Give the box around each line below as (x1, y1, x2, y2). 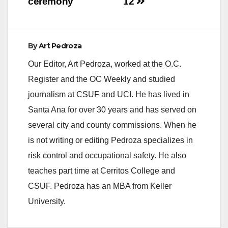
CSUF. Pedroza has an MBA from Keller (28, 181, 172, 190)
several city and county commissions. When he (28, 120, 196, 129)
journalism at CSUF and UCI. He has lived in (28, 90, 189, 99)
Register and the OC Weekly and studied (28, 74, 175, 83)
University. (28, 196, 66, 206)
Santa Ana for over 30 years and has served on (28, 105, 196, 114)
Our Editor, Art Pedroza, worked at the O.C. (28, 59, 181, 68)
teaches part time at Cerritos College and (28, 166, 175, 175)
